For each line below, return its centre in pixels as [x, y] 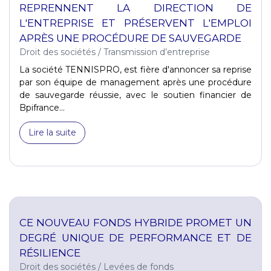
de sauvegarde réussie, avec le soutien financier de [135, 95]
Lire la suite [52, 132]
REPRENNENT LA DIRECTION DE [135, 8]
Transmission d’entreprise [157, 52]
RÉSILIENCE [50, 253]
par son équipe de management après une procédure [135, 82]
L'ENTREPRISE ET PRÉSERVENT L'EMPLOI [135, 23]
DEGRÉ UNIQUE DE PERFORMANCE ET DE [135, 237]
